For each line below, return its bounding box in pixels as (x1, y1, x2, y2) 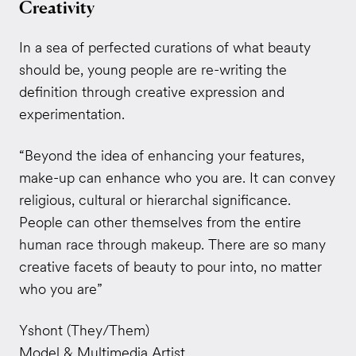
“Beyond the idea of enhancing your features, (18, 147, 304, 164)
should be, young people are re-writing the (18, 61, 287, 79)
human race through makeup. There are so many (18, 236, 326, 253)
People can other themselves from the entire (18, 214, 301, 231)
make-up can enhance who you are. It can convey (18, 169, 335, 187)
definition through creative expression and (18, 83, 284, 101)
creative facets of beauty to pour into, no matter (18, 258, 322, 276)
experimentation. (18, 106, 125, 123)
